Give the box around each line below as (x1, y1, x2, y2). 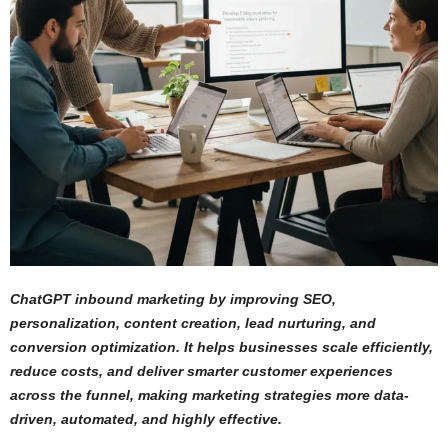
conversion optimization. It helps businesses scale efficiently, (10, 339, 433, 355)
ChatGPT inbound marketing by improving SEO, (10, 291, 336, 307)
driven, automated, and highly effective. (10, 411, 282, 427)
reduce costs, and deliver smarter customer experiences (10, 363, 393, 379)
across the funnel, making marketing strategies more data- (10, 387, 409, 403)
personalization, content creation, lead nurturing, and (10, 315, 376, 331)
